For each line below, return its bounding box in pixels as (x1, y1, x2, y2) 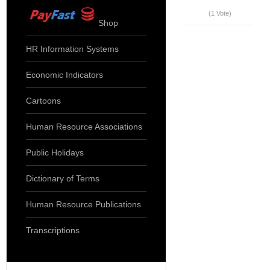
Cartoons (26, 96, 61, 105)
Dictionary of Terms (26, 174, 99, 183)
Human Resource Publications (26, 199, 141, 209)
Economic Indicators (26, 70, 103, 80)
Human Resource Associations (26, 122, 142, 131)
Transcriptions (26, 225, 80, 235)
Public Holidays (26, 148, 84, 157)
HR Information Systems (26, 44, 119, 54)
